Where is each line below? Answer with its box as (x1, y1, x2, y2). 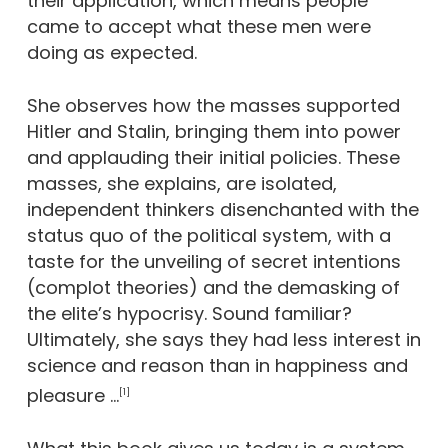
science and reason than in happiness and (26, 353, 408, 378)
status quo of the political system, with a (26, 223, 391, 248)
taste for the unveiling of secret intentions (26, 249, 401, 274)
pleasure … (26, 383, 119, 408)
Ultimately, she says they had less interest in (26, 327, 421, 352)
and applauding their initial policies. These (26, 145, 400, 170)
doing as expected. (26, 40, 197, 65)
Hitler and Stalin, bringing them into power (26, 119, 401, 144)
